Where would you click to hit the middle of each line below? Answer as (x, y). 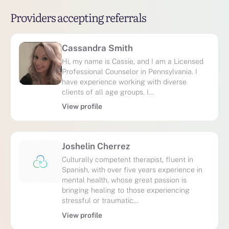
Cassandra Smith (97, 48)
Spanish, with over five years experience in (132, 170)
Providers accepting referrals (78, 17)
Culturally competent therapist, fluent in (128, 159)
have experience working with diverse (124, 81)
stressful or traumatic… (100, 200)
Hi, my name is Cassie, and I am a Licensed (133, 61)
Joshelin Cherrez (96, 146)
